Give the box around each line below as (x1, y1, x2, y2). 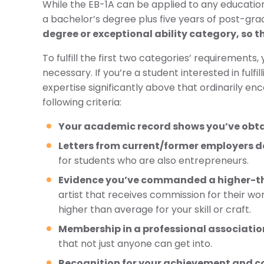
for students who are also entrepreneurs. (58, 154, 249, 167)
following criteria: (42, 95, 121, 109)
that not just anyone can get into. (58, 237, 212, 250)
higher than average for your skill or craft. (58, 203, 251, 216)
